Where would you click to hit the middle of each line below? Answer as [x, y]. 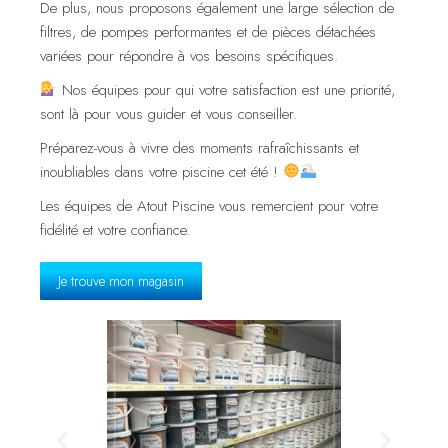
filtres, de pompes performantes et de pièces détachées [208, 31]
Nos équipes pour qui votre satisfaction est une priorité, [226, 89]
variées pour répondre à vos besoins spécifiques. [189, 55]
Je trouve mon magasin [121, 280]
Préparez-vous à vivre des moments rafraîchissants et [199, 147]
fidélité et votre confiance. [115, 229]
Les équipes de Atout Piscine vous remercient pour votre [209, 205]
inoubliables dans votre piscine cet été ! [161, 171]
